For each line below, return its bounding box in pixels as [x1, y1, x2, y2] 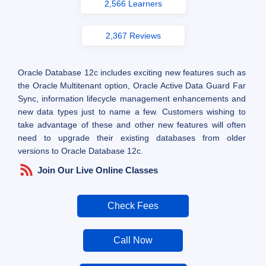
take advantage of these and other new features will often [18, 119, 246, 129]
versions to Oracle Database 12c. [18, 145, 143, 156]
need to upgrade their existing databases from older [18, 132, 246, 142]
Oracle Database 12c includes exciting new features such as [18, 67, 246, 77]
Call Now [113, 235, 153, 245]
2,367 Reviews [105, 30, 161, 40]
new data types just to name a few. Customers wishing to [18, 106, 246, 116]
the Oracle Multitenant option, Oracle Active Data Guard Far [18, 80, 246, 90]
